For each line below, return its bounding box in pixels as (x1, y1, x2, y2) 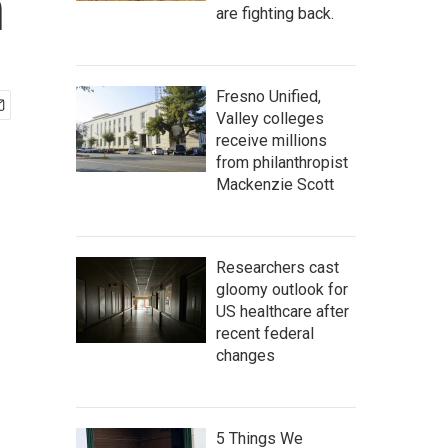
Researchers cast (216, 258, 339, 277)
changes (216, 346, 275, 365)
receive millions (216, 131, 327, 150)
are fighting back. (216, 4, 334, 23)
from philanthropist (216, 153, 348, 172)
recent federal (216, 324, 314, 343)
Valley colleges (216, 109, 324, 128)
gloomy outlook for (216, 280, 348, 299)
